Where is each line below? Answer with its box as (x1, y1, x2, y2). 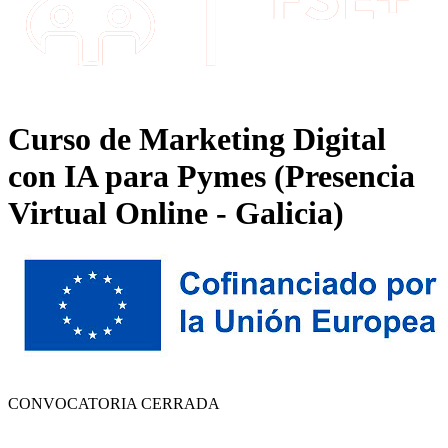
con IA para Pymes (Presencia (8, 158, 415, 195)
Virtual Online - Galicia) (8, 195, 344, 232)
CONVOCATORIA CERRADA (8, 394, 220, 412)
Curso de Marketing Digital (8, 121, 386, 158)
